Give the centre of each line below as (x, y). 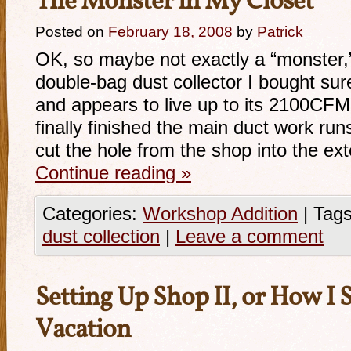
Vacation (83, 331)
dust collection (101, 237)
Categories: (92, 214)
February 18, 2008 (170, 32)
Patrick (280, 32)
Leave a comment (250, 237)
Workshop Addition (220, 214)
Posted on (70, 32)
